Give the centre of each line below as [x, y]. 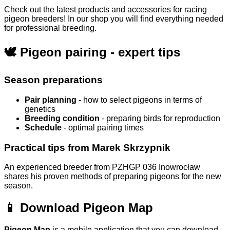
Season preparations [53, 80]
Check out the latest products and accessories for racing [106, 10]
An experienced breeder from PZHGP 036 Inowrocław [102, 167]
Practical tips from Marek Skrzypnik [87, 147]
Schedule [43, 127]
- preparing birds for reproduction [160, 118]
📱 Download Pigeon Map [79, 208]
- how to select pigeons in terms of [139, 100]
